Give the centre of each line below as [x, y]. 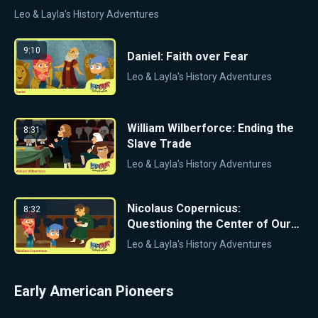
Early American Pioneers [94, 291]
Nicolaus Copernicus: [183, 208]
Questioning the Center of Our [209, 224]
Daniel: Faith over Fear [187, 57]
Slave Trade [159, 144]
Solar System [163, 239]
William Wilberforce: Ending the [210, 128]
